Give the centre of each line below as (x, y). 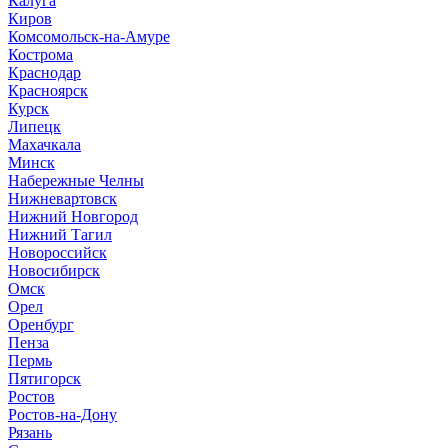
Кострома (40, 54)
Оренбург (41, 324)
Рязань (30, 432)
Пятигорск (44, 378)
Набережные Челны (76, 180)
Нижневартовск (62, 198)
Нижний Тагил (60, 234)
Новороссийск (57, 252)
